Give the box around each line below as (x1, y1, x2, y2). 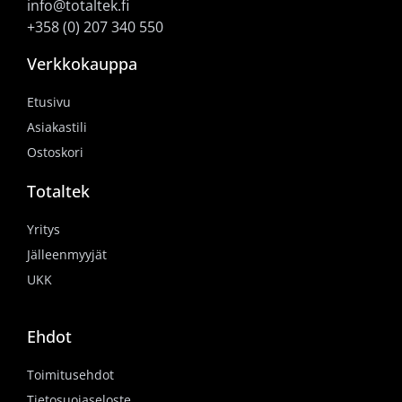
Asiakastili (27, 118, 87, 135)
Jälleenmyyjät (27, 245, 107, 263)
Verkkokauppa (27, 52, 137, 74)
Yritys (27, 220, 60, 238)
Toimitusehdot (27, 365, 114, 383)
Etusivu (27, 92, 71, 110)
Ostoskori (27, 143, 83, 161)
